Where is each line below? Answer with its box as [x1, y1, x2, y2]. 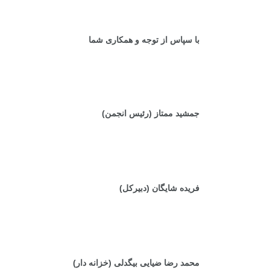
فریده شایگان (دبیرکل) [119, 183, 199, 193]
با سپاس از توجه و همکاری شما [89, 35, 199, 45]
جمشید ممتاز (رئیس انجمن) [102, 108, 199, 118]
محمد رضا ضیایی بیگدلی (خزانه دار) [73, 258, 199, 268]
